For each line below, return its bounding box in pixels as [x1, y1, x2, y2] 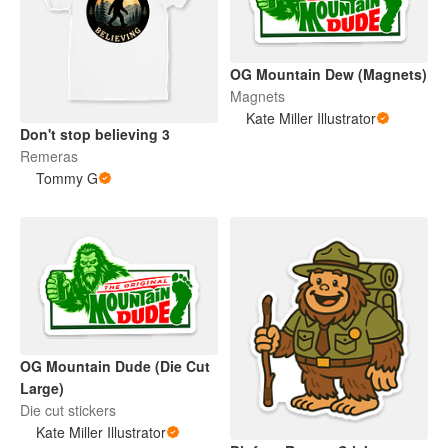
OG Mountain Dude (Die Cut [20, 355, 210, 376]
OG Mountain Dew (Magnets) [230, 63, 427, 84]
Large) [20, 377, 64, 398]
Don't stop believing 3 [20, 124, 170, 145]
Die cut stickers [20, 399, 116, 420]
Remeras [20, 146, 78, 167]
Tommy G [36, 168, 98, 189]
